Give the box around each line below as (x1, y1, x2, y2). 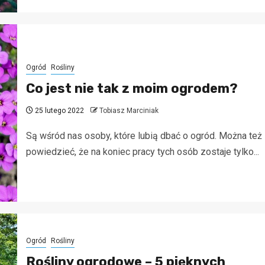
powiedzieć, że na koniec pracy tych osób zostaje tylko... (25, 146, 259, 158)
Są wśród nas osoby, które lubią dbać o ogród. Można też (25, 130, 262, 142)
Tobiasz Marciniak (99, 106, 159, 115)
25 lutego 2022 (33, 106, 84, 115)
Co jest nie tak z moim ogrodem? (25, 80, 238, 97)
